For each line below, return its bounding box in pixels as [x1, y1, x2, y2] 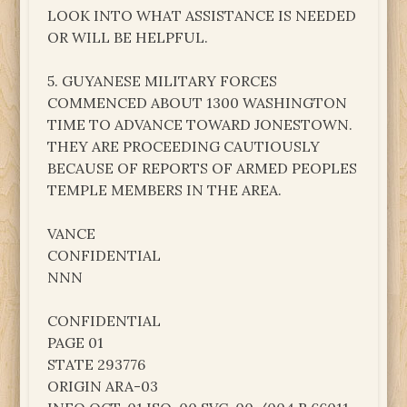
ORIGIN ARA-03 [47, 376, 159, 395]
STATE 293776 [47, 354, 146, 373]
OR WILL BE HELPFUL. [47, 27, 209, 46]
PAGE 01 [47, 333, 104, 352]
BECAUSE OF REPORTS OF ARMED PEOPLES [47, 158, 358, 177]
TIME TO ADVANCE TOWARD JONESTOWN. [47, 114, 353, 134]
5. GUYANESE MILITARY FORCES [47, 71, 278, 90]
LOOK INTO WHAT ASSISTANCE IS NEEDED [47, 5, 357, 25]
